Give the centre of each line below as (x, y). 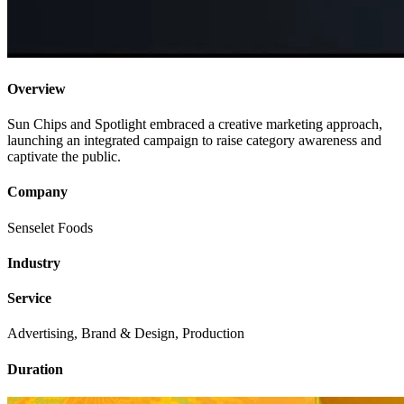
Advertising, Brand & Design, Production (126, 334)
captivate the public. (64, 156)
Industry (34, 262)
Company (37, 192)
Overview (37, 88)
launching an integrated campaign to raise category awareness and (194, 140)
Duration (35, 369)
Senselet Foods (50, 227)
